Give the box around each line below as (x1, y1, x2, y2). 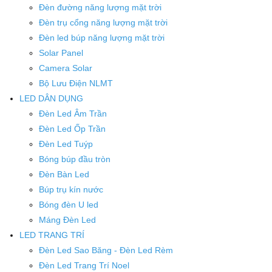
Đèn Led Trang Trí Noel (39, 260, 129, 271)
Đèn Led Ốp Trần (39, 124, 106, 134)
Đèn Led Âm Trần (39, 109, 107, 119)
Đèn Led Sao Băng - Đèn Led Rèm (39, 245, 173, 256)
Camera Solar (39, 63, 92, 73)
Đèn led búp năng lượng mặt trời (39, 33, 165, 43)
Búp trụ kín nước (39, 185, 103, 195)
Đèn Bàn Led (39, 169, 89, 180)
